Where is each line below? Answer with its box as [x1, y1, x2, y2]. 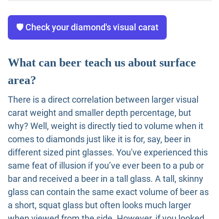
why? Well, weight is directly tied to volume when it [8, 120, 203, 131]
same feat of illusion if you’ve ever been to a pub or [8, 160, 204, 171]
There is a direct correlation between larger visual [8, 94, 198, 105]
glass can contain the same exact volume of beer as [8, 186, 209, 197]
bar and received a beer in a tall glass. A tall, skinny [8, 173, 203, 184]
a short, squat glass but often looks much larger [8, 199, 191, 210]
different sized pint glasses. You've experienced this [8, 147, 208, 157]
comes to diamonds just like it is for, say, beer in [8, 133, 191, 144]
